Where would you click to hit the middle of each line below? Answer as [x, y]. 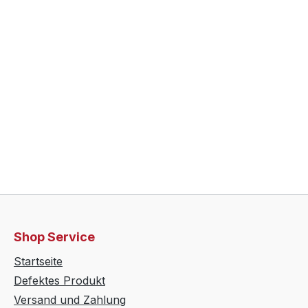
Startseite [38, 262]
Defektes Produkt [59, 281]
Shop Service [54, 237]
